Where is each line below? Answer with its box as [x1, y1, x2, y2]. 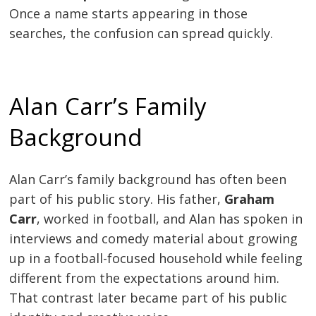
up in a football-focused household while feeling [9, 250, 303, 267]
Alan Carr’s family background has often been [9, 171, 287, 188]
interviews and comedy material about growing [9, 230, 298, 248]
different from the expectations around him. [9, 269, 280, 287]
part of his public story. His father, [9, 190, 225, 208]
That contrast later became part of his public [9, 289, 288, 307]
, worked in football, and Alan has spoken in [37, 210, 303, 228]
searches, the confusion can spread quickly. [9, 25, 274, 42]
